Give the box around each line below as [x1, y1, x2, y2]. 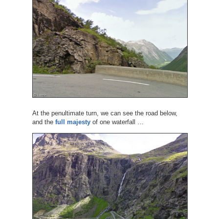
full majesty [55, 118, 90, 126]
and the [32, 118, 55, 126]
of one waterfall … [90, 118, 144, 126]
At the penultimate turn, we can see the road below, [32, 109, 177, 117]
